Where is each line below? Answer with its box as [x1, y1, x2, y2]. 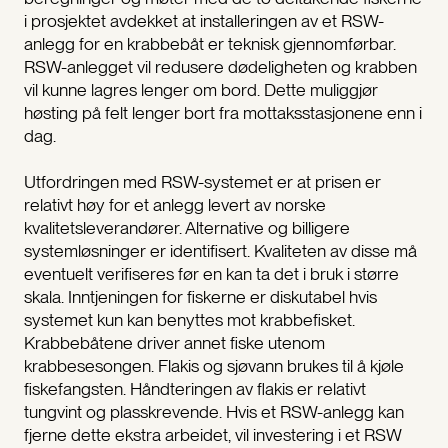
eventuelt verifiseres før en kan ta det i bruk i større [23, 263, 399, 285]
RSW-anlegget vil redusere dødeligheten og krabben [23, 55, 417, 77]
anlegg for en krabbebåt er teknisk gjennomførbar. [23, 32, 396, 54]
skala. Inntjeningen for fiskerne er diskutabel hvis [23, 286, 377, 308]
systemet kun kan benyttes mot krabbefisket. [23, 309, 355, 331]
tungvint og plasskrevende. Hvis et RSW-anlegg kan [23, 401, 404, 423]
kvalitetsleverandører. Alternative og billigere [23, 217, 350, 239]
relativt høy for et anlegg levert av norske [23, 194, 326, 216]
